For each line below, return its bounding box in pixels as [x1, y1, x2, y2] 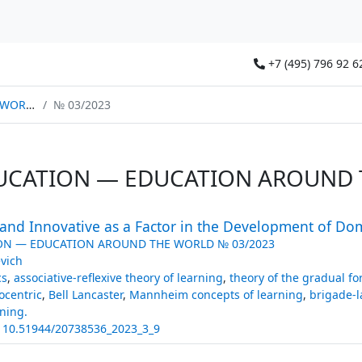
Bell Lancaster [48, 286, 123, 302]
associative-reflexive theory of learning [13, 269, 223, 285]
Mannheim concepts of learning [128, 286, 303, 302]
